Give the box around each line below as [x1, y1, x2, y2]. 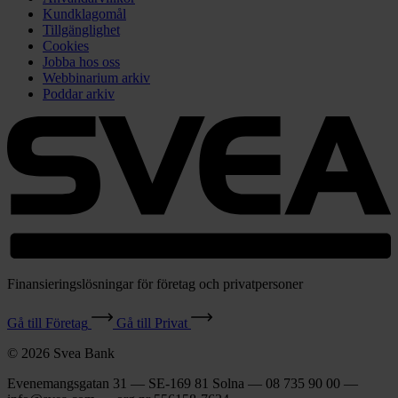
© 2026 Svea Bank [7, 345, 115, 361]
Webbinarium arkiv [43, 69, 150, 85]
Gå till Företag [7, 314, 88, 330]
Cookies [43, 37, 89, 53]
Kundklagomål [43, 5, 126, 21]
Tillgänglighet [43, 21, 120, 37]
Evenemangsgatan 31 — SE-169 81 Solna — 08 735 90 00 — [7, 375, 358, 391]
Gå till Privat [116, 314, 187, 330]
